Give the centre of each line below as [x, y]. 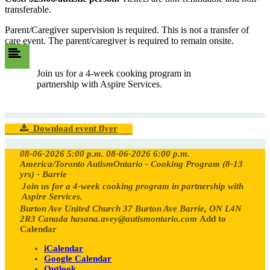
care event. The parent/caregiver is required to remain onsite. [119, 40]
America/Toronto [52, 164]
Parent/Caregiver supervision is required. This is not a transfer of [127, 30]
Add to [213, 218]
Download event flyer [73, 128]
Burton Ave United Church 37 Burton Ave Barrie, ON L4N [131, 208]
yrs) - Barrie [43, 174]
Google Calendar [78, 258]
